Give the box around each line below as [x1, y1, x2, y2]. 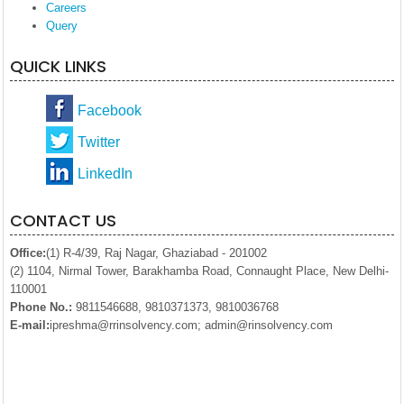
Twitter [78, 134, 120, 150]
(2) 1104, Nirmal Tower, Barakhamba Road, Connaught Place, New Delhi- [10, 264, 389, 278]
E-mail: [10, 318, 50, 332]
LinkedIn [78, 166, 133, 181]
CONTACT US [10, 209, 116, 232]
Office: [10, 246, 46, 260]
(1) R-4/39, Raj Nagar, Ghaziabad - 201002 [46, 246, 267, 260]
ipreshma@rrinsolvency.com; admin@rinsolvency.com [50, 318, 333, 332]
